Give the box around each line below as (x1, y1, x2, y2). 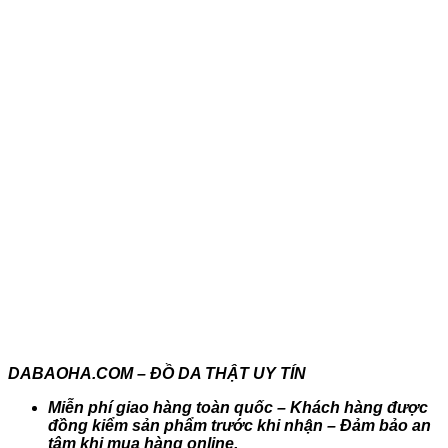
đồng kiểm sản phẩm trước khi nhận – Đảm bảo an (48, 416, 431, 434)
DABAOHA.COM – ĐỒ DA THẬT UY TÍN (8, 364, 306, 382)
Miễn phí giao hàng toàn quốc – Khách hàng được (48, 398, 428, 416)
